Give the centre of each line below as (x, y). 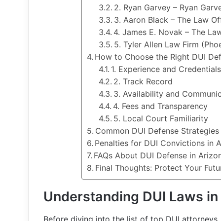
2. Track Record (143, 81)
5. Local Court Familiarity (161, 118)
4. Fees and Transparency (161, 106)
